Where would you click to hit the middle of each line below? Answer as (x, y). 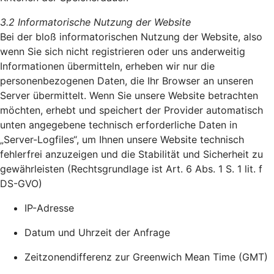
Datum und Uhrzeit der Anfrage (97, 232)
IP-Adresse (49, 208)
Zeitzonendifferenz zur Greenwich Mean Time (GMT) (146, 257)
